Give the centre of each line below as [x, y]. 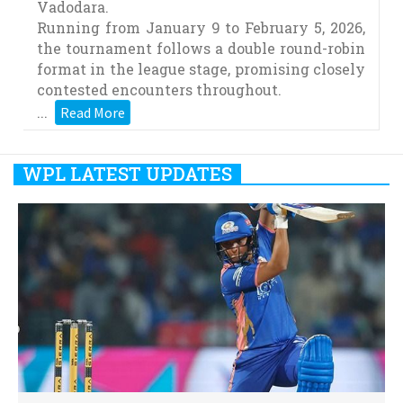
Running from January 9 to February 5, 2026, [201, 28]
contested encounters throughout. [160, 90]
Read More [93, 113]
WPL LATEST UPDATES [127, 174]
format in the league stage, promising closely [201, 69]
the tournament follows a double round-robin [201, 49]
